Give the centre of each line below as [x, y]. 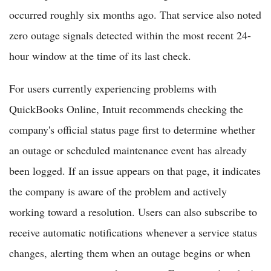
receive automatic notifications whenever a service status [133, 232]
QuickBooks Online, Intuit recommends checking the [126, 109]
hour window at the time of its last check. [100, 55]
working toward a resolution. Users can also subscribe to [133, 211]
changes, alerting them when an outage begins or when [130, 253]
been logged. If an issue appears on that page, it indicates [135, 170]
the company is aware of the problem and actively [118, 191]
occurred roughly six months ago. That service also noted [135, 14]
